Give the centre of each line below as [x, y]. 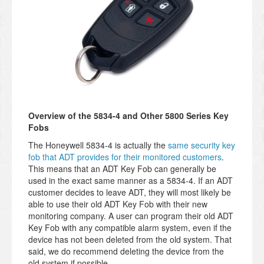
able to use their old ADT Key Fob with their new [118, 204]
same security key [202, 145]
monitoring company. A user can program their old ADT [131, 215]
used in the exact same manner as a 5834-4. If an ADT [131, 180]
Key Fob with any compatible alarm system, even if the [130, 227]
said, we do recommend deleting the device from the [126, 251]
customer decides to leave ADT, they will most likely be [130, 192]
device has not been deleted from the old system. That [130, 239]
